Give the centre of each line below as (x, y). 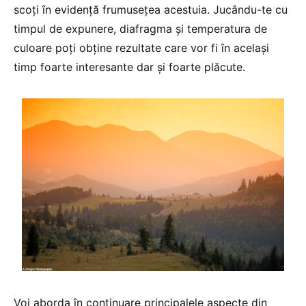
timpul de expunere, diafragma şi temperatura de (140, 29)
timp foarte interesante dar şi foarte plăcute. (129, 67)
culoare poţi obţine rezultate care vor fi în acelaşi (141, 48)
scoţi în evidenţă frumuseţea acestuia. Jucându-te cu (151, 10)
